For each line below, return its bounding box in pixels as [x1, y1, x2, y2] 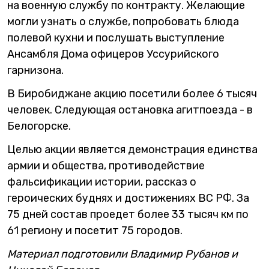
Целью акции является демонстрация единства [7, 143, 258, 156]
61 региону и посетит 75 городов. [7, 224, 183, 237]
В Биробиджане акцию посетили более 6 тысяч [7, 87, 257, 100]
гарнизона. [7, 64, 64, 77]
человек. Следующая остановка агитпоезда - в [7, 103, 253, 116]
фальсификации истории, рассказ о [7, 175, 196, 189]
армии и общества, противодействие [7, 159, 205, 172]
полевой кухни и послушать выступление [7, 31, 225, 44]
